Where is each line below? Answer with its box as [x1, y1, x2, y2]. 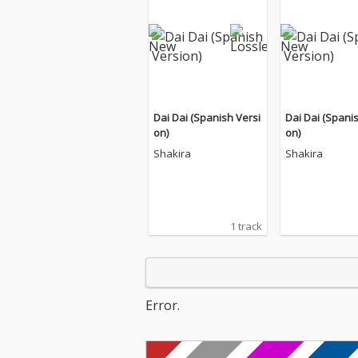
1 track [230, 219, 262, 233]
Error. [145, 296, 180, 314]
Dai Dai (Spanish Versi [153, 110, 261, 125]
